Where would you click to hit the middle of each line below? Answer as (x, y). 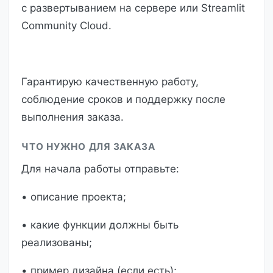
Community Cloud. (66, 25)
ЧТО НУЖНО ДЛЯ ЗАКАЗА (88, 147)
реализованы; (57, 243)
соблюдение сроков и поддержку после (123, 99)
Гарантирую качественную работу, (110, 81)
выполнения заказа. (73, 117)
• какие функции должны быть (100, 225)
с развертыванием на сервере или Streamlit (133, 8)
